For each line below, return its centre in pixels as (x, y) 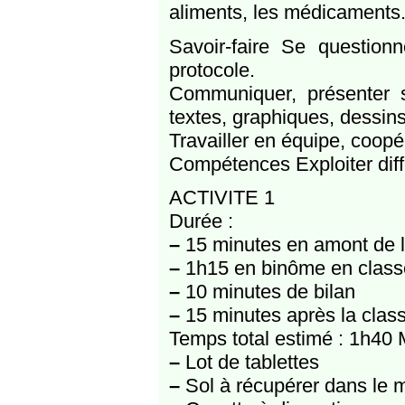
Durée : (201, 221)
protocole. (212, 70)
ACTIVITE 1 (221, 198)
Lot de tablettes (249, 363)
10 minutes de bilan (267, 292)
